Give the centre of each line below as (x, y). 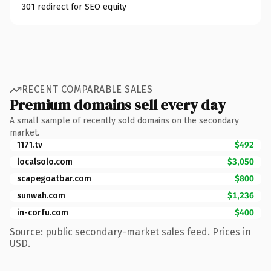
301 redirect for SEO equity (74, 7)
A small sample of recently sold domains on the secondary (124, 120)
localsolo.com (45, 162)
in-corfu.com (43, 212)
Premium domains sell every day (118, 105)
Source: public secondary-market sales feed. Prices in (130, 232)
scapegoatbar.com (54, 178)
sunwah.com (41, 195)
